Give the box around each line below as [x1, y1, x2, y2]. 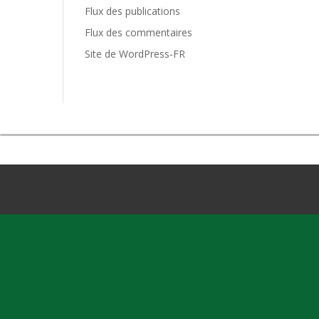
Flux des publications [85, 4, 181, 18]
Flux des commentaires [85, 26, 193, 39]
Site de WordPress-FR [85, 47, 186, 61]
